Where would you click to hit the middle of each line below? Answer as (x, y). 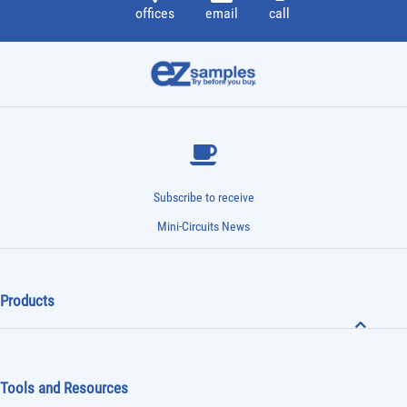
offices (155, 14)
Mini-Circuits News (203, 226)
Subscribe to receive (203, 197)
